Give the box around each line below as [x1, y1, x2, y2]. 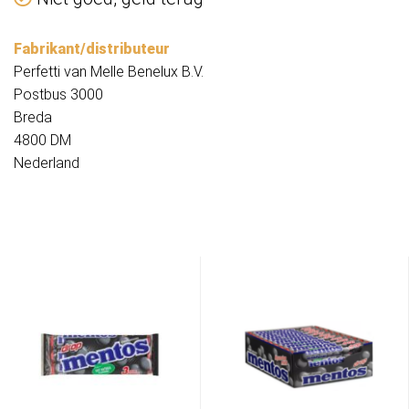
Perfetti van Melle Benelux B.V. [14, 63, 204, 81]
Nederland [14, 154, 79, 173]
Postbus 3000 [14, 86, 103, 104]
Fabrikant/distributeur [14, 40, 170, 58]
